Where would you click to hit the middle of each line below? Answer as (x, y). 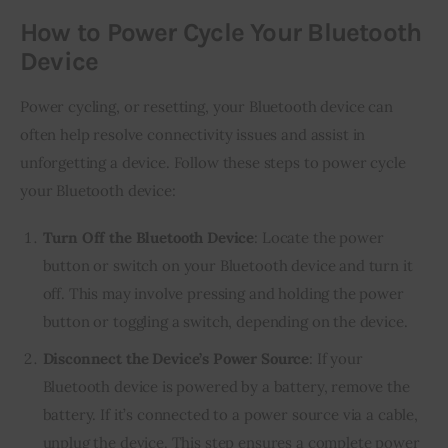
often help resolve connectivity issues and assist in (193, 134)
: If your (336, 358)
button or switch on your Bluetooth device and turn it (227, 266)
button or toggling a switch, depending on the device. (225, 322)
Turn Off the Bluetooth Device (148, 238)
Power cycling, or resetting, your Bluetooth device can (206, 106)
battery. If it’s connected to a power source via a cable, (230, 414)
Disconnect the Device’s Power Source (176, 358)
